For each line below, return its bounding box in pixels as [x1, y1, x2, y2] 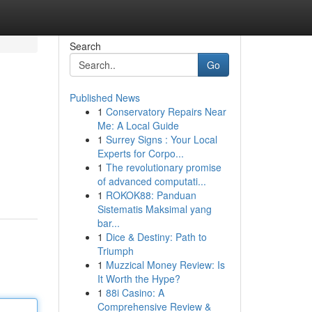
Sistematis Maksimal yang [97, 202, 212, 216]
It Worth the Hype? [97, 272, 180, 286]
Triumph [97, 244, 134, 258]
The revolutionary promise [105, 160, 221, 174]
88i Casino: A [105, 286, 164, 299]
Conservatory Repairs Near [105, 104, 226, 118]
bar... [97, 216, 120, 230]
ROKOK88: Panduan [105, 188, 196, 202]
